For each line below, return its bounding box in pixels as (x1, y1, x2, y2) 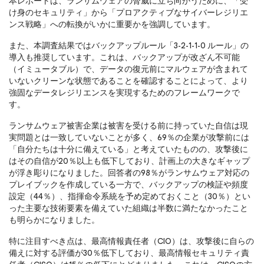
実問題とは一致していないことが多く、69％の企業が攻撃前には (9, 131, 249, 144)
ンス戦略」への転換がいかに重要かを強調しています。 (9, 18, 215, 31)
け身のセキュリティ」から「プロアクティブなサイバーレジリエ (9, 6, 248, 19)
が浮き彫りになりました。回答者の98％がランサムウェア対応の (9, 166, 249, 180)
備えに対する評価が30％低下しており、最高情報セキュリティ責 (9, 246, 249, 260)
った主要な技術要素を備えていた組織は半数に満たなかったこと (9, 202, 248, 215)
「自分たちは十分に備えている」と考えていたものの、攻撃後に (9, 143, 248, 156)
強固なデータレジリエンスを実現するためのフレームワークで (9, 86, 240, 100)
